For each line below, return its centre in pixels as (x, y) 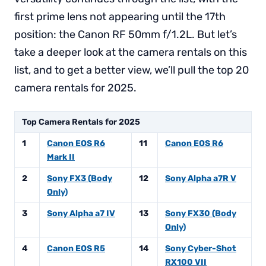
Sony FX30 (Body (201, 214)
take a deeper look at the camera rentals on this (131, 53)
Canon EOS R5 (76, 249)
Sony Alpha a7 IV (81, 214)
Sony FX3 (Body (80, 179)
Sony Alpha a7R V (201, 179)
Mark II (61, 157)
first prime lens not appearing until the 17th (120, 17)
